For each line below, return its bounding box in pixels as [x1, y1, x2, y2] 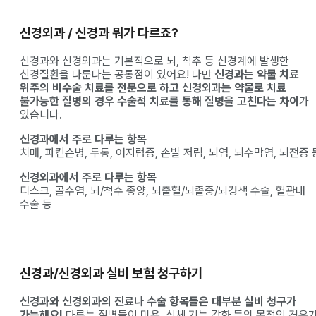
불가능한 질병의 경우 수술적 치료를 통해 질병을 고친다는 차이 [20, 95, 299, 109]
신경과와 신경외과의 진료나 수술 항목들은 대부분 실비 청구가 [20, 294, 296, 308]
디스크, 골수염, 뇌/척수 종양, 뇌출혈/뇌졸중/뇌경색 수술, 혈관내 [20, 184, 305, 198]
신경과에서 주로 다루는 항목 [20, 133, 147, 147]
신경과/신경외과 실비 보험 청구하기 [20, 265, 202, 281]
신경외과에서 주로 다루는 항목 [20, 171, 157, 185]
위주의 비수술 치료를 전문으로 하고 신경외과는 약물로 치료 [20, 81, 286, 95]
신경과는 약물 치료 [214, 68, 299, 82]
